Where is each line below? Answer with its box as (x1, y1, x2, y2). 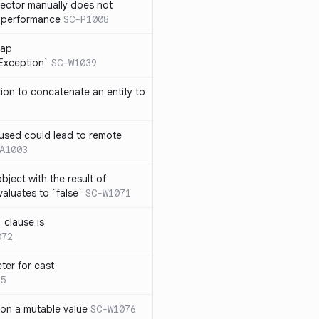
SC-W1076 (90, 303, 136, 315)
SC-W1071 (85, 187, 131, 199)
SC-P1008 (63, 13, 109, 26)
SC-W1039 (51, 56, 97, 69)
